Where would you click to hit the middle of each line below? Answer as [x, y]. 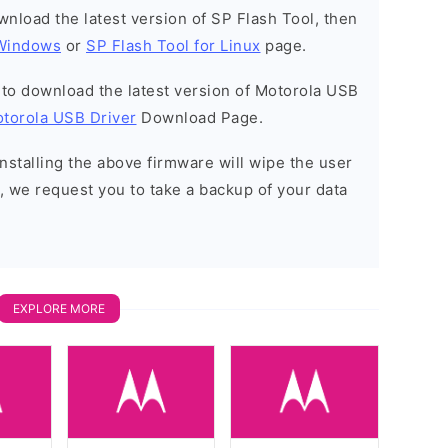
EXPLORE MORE [59, 308]
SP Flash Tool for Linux [173, 45]
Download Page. [199, 117]
